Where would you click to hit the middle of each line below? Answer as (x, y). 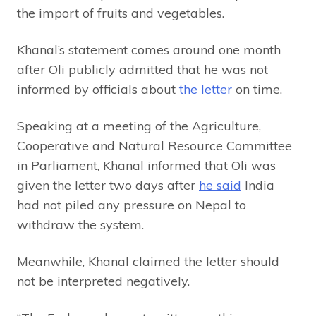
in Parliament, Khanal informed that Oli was (146, 165)
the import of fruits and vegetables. (121, 13)
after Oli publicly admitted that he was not (142, 69)
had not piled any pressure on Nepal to (132, 205)
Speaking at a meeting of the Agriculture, (139, 126)
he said (220, 185)
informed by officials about (98, 89)
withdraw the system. (80, 224)
